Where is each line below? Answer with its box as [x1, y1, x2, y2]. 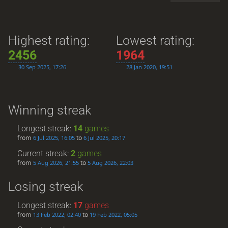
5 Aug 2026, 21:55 [33, 158, 79, 166]
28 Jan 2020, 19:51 [126, 63, 173, 71]
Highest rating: [8, 33, 90, 48]
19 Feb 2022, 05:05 [90, 210, 138, 218]
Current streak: [17, 148, 71, 158]
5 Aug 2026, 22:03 [88, 158, 134, 166]
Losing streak [8, 179, 83, 194]
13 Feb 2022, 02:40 [33, 210, 81, 218]
